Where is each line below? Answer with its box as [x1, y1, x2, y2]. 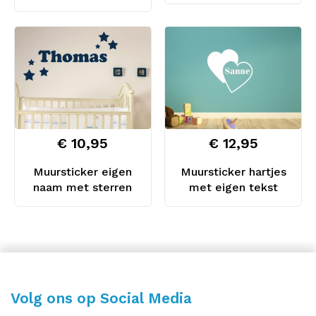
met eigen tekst [188, 180, 278, 194]
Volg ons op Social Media [11, 288, 192, 307]
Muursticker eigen [33, 164, 133, 178]
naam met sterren [33, 180, 133, 194]
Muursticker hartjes [180, 164, 286, 178]
